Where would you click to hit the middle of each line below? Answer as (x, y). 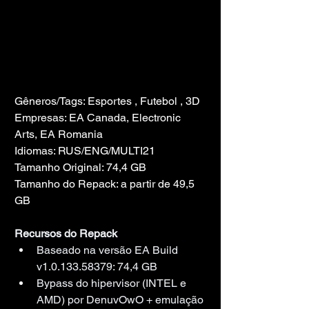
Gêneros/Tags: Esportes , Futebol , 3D (107, 101)
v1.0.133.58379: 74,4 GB (97, 266)
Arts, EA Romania (59, 134)
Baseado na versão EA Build (109, 250)
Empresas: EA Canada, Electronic (99, 117)
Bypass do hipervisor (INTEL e (113, 283)
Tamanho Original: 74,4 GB (80, 167)
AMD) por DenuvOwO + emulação (121, 299)
